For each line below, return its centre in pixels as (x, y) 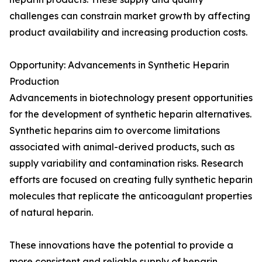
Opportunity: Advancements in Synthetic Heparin (119, 65)
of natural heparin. (51, 213)
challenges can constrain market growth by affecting (130, 16)
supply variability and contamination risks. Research (126, 163)
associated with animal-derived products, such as (122, 147)
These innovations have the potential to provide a (121, 245)
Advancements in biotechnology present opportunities (131, 98)
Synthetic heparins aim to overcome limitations (115, 131)
